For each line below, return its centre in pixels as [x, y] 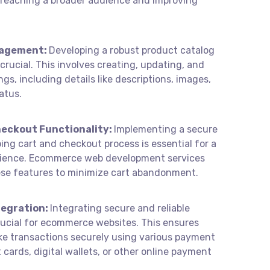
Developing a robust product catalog [132, 50]
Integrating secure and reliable [120, 208]
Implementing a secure [166, 129]
